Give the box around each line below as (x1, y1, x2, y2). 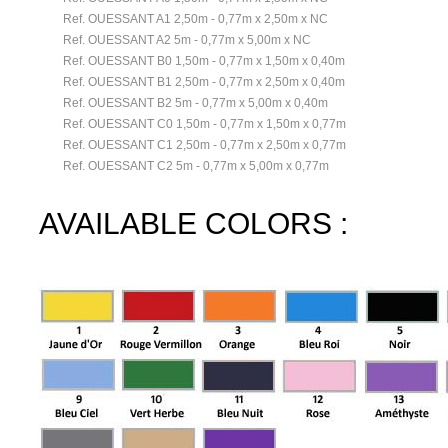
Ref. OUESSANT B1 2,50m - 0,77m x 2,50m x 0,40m (63, 75, 345, 89)
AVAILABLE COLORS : (39, 207, 348, 240)
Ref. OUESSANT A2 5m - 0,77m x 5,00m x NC (63, 33, 311, 47)
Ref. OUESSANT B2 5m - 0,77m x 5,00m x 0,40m (63, 96, 328, 110)
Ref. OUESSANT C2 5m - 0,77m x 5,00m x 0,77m (63, 159, 329, 173)
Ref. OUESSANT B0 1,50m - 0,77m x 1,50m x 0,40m (63, 54, 345, 68)
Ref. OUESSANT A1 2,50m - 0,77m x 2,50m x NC (63, 12, 328, 26)
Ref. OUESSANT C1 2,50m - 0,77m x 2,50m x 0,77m (63, 138, 346, 152)
